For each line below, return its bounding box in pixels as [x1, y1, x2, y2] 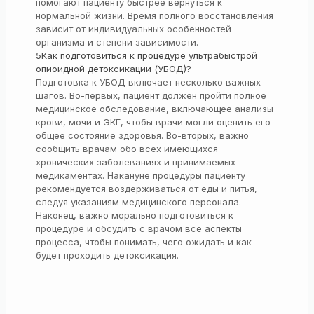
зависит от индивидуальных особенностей [36, 23, 232, 35]
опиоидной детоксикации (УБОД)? [36, 63, 192, 75]
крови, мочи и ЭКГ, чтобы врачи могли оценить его [36, 116, 271, 128]
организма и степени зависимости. [36, 36, 199, 48]
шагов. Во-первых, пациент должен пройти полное [36, 90, 267, 102]
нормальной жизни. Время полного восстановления [36, 10, 274, 22]
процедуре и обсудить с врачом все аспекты [36, 223, 243, 235]
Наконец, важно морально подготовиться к [36, 210, 234, 221]
